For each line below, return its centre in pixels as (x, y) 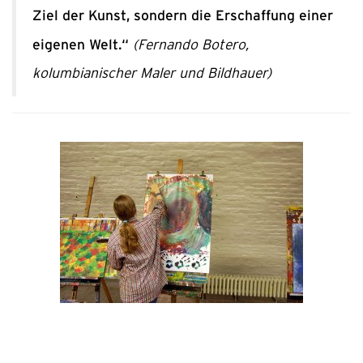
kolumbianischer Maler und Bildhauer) (152, 74)
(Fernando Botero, (191, 45)
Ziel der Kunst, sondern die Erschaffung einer (183, 15)
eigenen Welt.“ (83, 45)
